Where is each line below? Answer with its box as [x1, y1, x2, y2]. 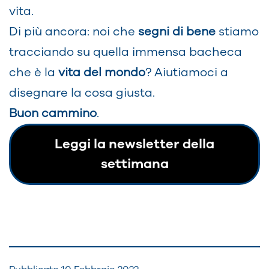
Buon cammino [9, 104, 97, 121]
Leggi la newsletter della [55, 134, 214, 153]
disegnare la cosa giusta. [9, 84, 155, 101]
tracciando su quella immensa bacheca [9, 43, 242, 60]
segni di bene [138, 23, 216, 40]
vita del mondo [58, 64, 145, 80]
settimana [100, 154, 169, 173]
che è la [9, 64, 58, 80]
